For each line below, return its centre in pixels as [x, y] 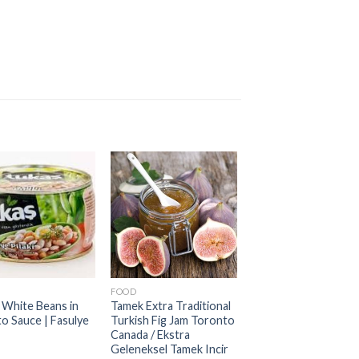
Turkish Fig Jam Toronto [173, 320]
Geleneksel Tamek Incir [170, 349]
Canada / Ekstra [151, 334]
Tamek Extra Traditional [171, 305]
